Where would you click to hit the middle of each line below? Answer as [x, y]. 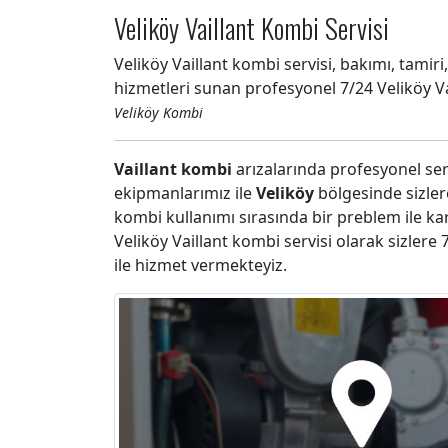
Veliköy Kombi [158, 112]
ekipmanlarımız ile [185, 193]
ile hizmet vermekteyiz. [200, 265]
